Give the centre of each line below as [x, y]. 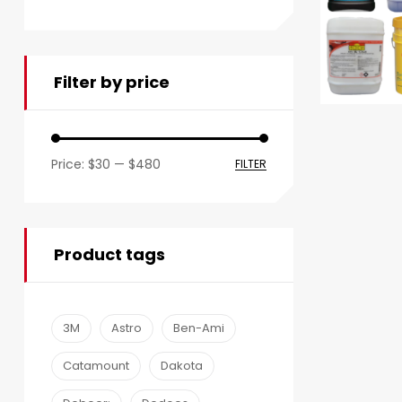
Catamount [96, 366]
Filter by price [112, 82]
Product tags [109, 255]
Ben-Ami [199, 328]
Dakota [182, 366]
